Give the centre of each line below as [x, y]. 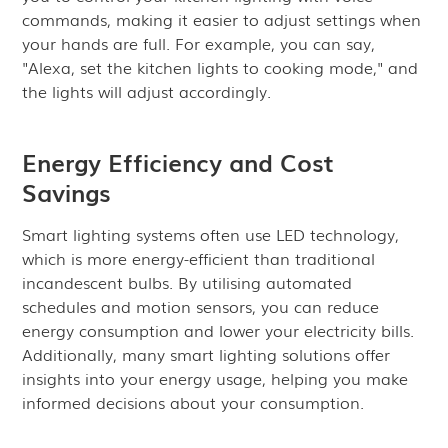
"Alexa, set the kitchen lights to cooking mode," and [220, 67]
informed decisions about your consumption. [193, 402]
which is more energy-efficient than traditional [199, 258]
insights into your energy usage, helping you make [215, 378]
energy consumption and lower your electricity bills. [218, 330]
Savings [67, 191]
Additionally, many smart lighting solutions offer [206, 354]
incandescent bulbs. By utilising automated [187, 282]
